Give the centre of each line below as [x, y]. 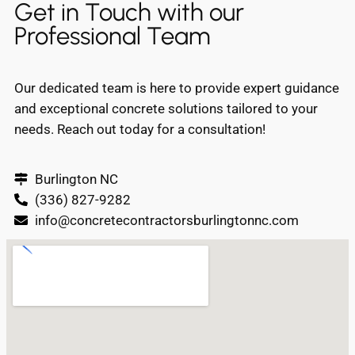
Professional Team [113, 36]
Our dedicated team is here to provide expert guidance [177, 88]
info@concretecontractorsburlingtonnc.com [166, 221]
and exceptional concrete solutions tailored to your [166, 109]
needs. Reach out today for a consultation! [140, 130]
